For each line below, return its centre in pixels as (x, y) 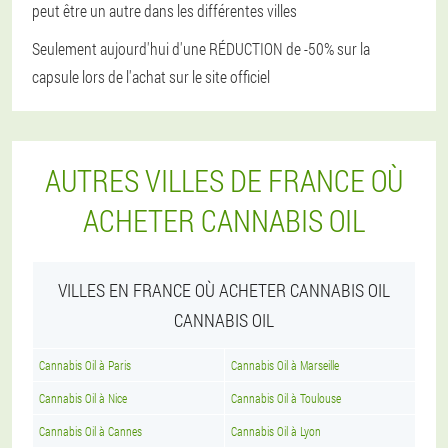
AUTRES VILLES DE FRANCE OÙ (224, 180)
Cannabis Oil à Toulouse (286, 398)
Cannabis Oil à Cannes (90, 431)
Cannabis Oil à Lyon (276, 431)
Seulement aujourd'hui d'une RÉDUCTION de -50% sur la (201, 48)
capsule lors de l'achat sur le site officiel (151, 76)
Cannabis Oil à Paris (85, 365)
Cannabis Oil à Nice (83, 398)
